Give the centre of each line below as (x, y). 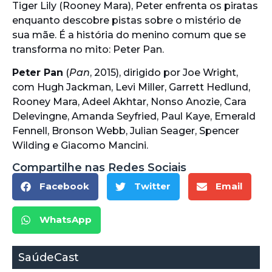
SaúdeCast (49, 257)
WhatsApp (66, 220)
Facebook (64, 186)
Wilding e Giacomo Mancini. (80, 146)
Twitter (152, 186)
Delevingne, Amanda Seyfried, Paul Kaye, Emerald (134, 117)
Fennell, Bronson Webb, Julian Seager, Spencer (126, 131)
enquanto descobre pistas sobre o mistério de (127, 20)
